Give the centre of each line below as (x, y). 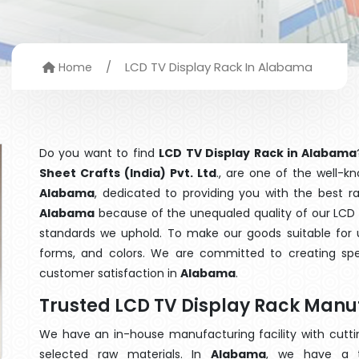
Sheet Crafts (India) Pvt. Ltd (128, 173)
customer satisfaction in (110, 273)
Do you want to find (99, 153)
